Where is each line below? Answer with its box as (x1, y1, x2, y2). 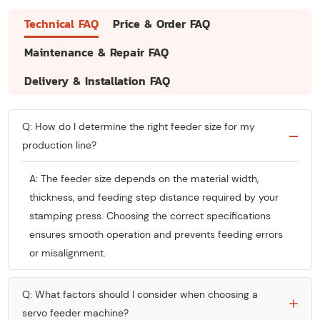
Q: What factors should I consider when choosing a (22, 288, 259, 301)
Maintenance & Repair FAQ (24, 44, 169, 61)
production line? (22, 139, 97, 152)
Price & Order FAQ (113, 15, 211, 33)
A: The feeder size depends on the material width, (29, 172, 259, 186)
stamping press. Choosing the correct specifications (29, 209, 271, 223)
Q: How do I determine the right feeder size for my (22, 120, 256, 134)
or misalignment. (29, 246, 106, 260)
